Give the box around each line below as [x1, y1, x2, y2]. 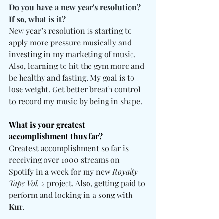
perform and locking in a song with [9, 190, 134, 200]
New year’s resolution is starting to [9, 25, 134, 36]
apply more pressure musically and [9, 37, 133, 48]
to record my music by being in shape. [9, 96, 142, 107]
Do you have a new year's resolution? [9, 2, 143, 13]
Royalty [112, 166, 140, 177]
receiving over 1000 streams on [9, 154, 122, 165]
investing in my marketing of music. [9, 49, 138, 60]
